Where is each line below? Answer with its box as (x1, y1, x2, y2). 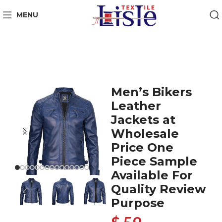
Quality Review (111, 182, 206, 196)
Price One (111, 140, 173, 155)
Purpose (111, 196, 165, 210)
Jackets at (111, 112, 175, 127)
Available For (111, 168, 193, 182)
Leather (111, 99, 161, 113)
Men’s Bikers (111, 85, 192, 99)
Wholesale (111, 126, 179, 141)
